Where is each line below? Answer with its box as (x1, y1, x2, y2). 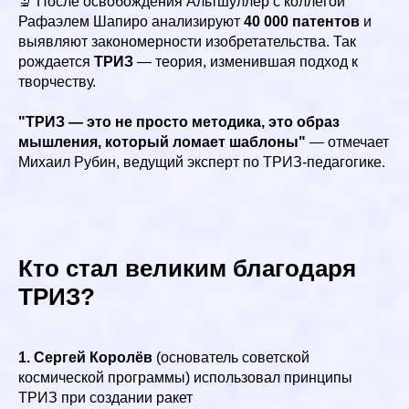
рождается (18, 53, 94, 69)
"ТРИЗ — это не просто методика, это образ (18, 113, 340, 130)
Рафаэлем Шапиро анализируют (18, 13, 244, 29)
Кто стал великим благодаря (18, 254, 356, 282)
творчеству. (18, 73, 96, 89)
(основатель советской (152, 349, 309, 365)
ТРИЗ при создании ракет (18, 389, 193, 405)
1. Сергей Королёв (18, 349, 152, 365)
